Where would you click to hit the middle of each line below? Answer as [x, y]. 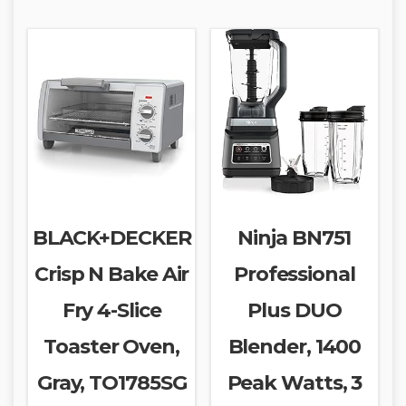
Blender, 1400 [295, 346]
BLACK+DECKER [111, 237]
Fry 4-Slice [111, 310]
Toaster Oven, [111, 346]
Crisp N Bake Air [111, 274]
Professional [294, 274]
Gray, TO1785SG [111, 382]
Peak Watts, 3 [295, 382]
